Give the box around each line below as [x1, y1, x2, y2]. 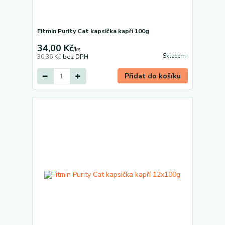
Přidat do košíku [125, 71, 181, 81]
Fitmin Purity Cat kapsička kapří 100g [37, 27, 149, 36]
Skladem [162, 52, 186, 60]
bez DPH [62, 53, 88, 61]
